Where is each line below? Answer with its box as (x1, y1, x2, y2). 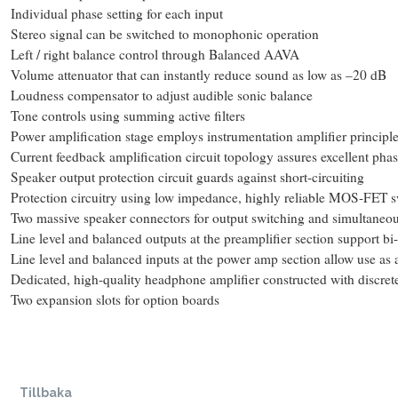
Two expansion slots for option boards (11, 290, 219, 308)
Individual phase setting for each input (11, 4, 223, 22)
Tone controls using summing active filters (11, 106, 245, 124)
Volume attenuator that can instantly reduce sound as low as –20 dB (11, 65, 386, 84)
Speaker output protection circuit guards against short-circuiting (11, 167, 364, 186)
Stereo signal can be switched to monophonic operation (11, 24, 319, 43)
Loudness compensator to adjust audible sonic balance (11, 85, 313, 104)
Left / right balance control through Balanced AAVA (11, 44, 299, 63)
